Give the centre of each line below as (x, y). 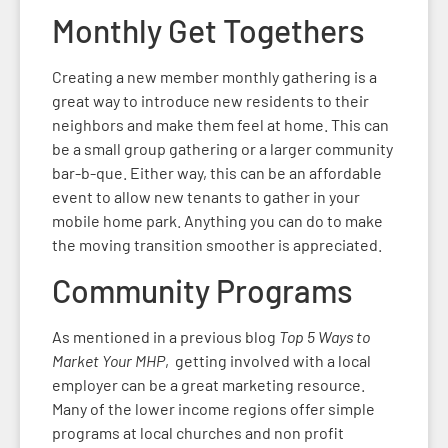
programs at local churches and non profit (198, 433)
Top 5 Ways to (324, 337)
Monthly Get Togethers (211, 29)
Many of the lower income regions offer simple (213, 409)
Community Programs (205, 290)
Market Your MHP (108, 361)
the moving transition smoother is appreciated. (218, 244)
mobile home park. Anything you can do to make (217, 220)
